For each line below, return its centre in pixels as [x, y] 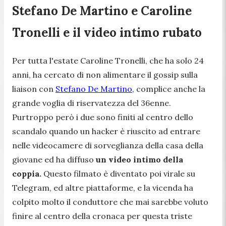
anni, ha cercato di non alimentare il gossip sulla [105, 74]
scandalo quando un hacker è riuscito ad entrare [106, 131]
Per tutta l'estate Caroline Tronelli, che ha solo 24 [108, 60]
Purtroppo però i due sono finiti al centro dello [103, 117]
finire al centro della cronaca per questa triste [102, 216]
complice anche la [170, 89]
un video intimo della [139, 159]
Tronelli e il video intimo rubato [107, 32]
